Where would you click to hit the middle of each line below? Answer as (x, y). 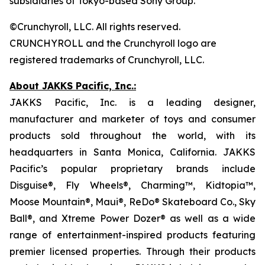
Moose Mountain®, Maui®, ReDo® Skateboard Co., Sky (132, 202)
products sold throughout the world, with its (132, 135)
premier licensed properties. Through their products (132, 251)
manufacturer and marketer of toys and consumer (132, 119)
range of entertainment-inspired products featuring (132, 235)
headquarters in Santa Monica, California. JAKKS (132, 152)
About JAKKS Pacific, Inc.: (73, 86)
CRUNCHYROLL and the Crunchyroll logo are (113, 43)
